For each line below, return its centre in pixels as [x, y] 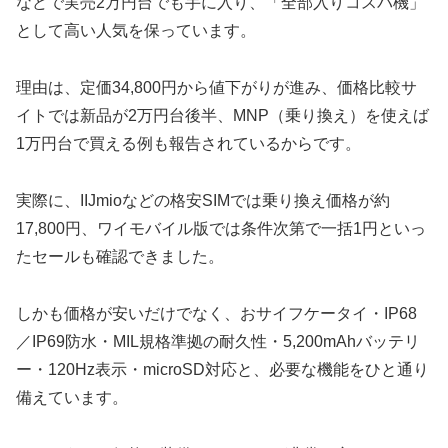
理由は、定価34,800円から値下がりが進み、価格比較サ [216, 88]
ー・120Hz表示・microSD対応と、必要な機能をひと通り [222, 369]
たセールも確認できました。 [120, 257]
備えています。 [72, 397]
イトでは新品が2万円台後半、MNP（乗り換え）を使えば [222, 116]
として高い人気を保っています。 [136, 31]
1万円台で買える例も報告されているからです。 [188, 144]
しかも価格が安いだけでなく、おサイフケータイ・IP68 [216, 313]
